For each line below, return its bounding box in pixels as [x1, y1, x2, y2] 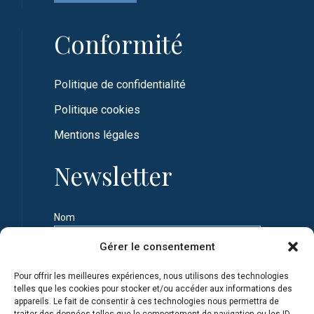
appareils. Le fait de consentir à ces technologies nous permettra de [14, 296, 279, 306]
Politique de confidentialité [54, 78, 186, 92]
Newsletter [54, 159, 173, 193]
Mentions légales [54, 128, 140, 142]
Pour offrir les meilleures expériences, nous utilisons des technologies [14, 271, 289, 281]
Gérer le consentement [99, 240, 215, 253]
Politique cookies [54, 103, 141, 117]
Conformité [54, 27, 184, 61]
